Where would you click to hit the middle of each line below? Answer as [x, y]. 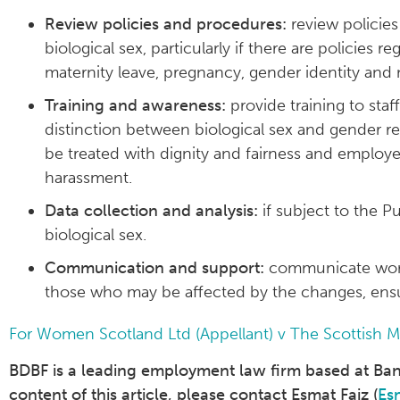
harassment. [88, 177]
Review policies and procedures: [168, 24]
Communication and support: [157, 267]
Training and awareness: [137, 105]
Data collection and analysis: [151, 210]
